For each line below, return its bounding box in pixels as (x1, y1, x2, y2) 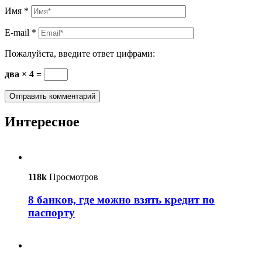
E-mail (5, 27, 32, 38)
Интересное (5, 114, 80, 130)
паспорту (28, 206, 75, 219)
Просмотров (47, 171, 98, 182)
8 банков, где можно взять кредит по (28, 193, 215, 206)
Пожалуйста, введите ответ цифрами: (5, 49, 155, 59)
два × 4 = (5, 69, 44, 80)
